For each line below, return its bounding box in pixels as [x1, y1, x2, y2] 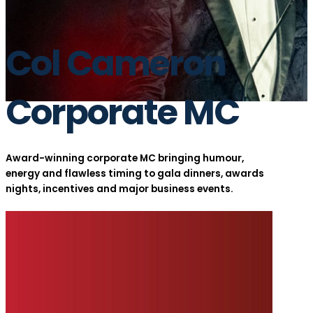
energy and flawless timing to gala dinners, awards [6, 167, 264, 181]
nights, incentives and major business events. [6, 182, 233, 196]
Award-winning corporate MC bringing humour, [6, 152, 244, 166]
